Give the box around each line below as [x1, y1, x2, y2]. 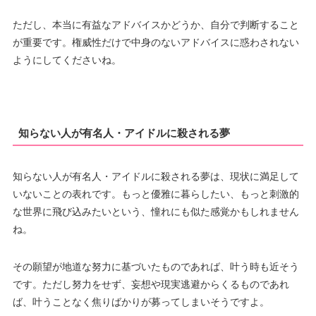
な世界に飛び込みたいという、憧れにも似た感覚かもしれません [12, 205, 299, 217]
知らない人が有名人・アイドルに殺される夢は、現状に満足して [12, 170, 299, 182]
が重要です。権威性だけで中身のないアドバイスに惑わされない [12, 36, 299, 48]
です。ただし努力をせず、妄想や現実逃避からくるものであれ [12, 278, 289, 290]
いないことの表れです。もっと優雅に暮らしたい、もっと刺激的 [12, 188, 299, 200]
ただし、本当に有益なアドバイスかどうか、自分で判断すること [12, 18, 299, 30]
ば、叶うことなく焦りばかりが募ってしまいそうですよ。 [12, 296, 269, 308]
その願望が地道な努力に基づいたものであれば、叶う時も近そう [12, 260, 299, 272]
